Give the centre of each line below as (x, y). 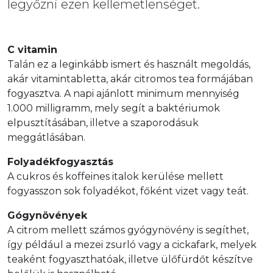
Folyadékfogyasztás (60, 162)
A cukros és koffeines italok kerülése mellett (115, 176)
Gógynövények (47, 215)
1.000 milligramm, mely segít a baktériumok (114, 108)
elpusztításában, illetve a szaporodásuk (103, 123)
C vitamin (32, 50)
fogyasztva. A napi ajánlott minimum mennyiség (123, 94)
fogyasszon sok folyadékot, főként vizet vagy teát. (128, 191)
